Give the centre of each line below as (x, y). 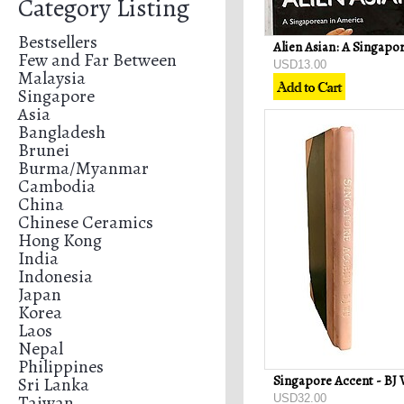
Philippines (61, 367)
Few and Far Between (97, 60)
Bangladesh (62, 132)
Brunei (44, 150)
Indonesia (55, 276)
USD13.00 (300, 64)
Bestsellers (58, 42)
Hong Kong (60, 240)
